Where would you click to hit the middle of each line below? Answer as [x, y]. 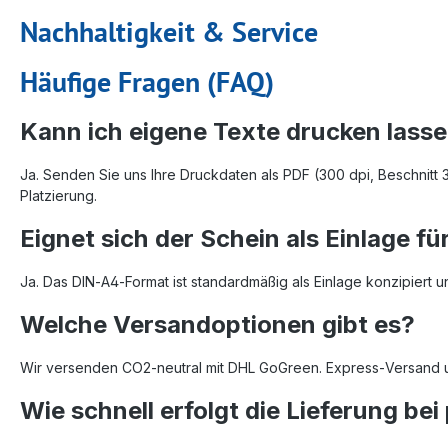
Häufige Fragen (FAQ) [147, 81]
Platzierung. [58, 195]
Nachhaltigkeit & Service [169, 31]
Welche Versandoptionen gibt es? [217, 324]
